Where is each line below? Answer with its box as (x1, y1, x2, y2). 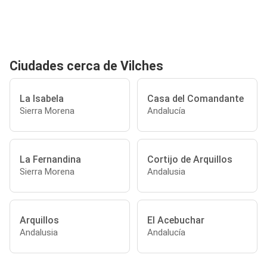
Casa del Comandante (147, 92, 244, 104)
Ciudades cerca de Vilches (10, 58, 163, 73)
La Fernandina (20, 153, 81, 165)
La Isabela (20, 92, 64, 104)
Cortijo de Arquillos (147, 153, 232, 165)
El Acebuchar (147, 214, 204, 226)
